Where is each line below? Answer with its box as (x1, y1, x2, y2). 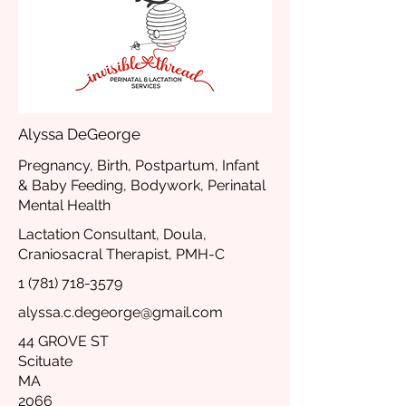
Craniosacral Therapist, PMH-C (18, 246, 225, 263)
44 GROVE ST (18, 333, 109, 350)
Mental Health (18, 197, 111, 214)
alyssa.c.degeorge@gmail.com (18, 304, 223, 321)
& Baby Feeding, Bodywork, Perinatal (18, 177, 266, 194)
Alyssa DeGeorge (18, 125, 140, 143)
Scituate (18, 353, 72, 370)
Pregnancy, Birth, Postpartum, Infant (18, 157, 259, 174)
